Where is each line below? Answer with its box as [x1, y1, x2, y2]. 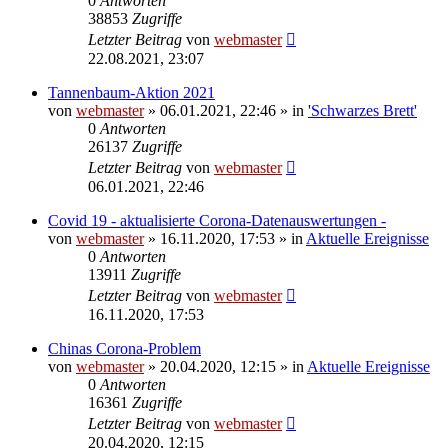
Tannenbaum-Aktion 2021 [48, 83, 215, 101]
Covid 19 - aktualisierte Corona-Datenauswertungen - [48, 211, 386, 229]
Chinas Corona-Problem [48, 339, 201, 357]
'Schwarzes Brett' [308, 101, 417, 119]
